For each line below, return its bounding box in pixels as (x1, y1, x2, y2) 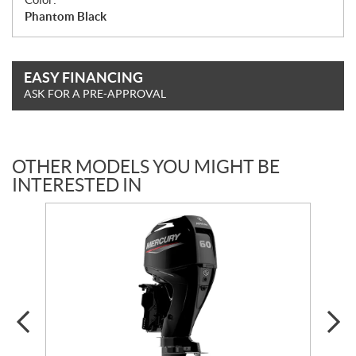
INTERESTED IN (12, 174, 141, 195)
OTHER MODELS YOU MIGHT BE (12, 156, 280, 177)
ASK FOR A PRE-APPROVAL (24, 87, 166, 100)
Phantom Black (25, 9, 106, 23)
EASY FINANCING (24, 68, 143, 86)
